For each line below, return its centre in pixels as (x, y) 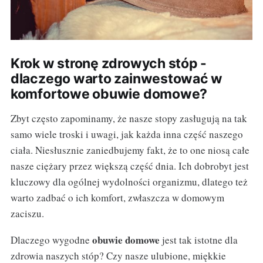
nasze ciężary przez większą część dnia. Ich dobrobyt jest (129, 166)
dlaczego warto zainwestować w (117, 78)
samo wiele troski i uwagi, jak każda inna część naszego (127, 134)
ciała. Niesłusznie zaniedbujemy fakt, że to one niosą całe (130, 150)
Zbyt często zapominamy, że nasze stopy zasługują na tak (129, 118)
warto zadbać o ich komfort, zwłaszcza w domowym (117, 197)
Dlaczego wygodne (51, 240)
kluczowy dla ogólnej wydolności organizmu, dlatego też (129, 181)
